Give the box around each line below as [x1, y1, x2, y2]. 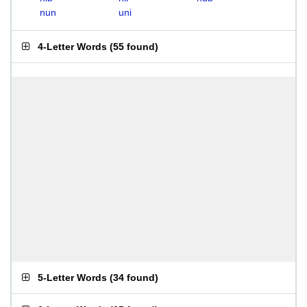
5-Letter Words [38, 272, 107, 283]
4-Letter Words [38, 41, 107, 52]
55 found [113, 41, 155, 52]
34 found [113, 272, 155, 283]
